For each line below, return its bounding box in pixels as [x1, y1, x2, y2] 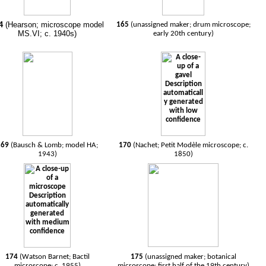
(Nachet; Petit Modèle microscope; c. [132, 141, 248, 149]
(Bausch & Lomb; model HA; [11, 141, 99, 149]
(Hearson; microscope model [3, 20, 104, 29]
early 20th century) [153, 30, 214, 37]
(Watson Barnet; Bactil [19, 253, 90, 261]
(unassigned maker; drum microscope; [130, 21, 251, 28]
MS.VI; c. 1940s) [18, 29, 77, 38]
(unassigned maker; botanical [144, 253, 236, 261]
